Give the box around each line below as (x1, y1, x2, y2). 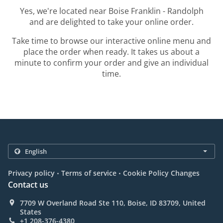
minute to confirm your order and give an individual (14, 57, 209, 69)
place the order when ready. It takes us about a (23, 46, 200, 58)
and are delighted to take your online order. (29, 16, 194, 28)
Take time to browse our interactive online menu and (12, 35, 211, 47)
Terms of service (61, 168, 116, 178)
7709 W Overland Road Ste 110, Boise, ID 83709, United (20, 198, 206, 208)
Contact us (8, 179, 48, 191)
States (20, 207, 41, 217)
